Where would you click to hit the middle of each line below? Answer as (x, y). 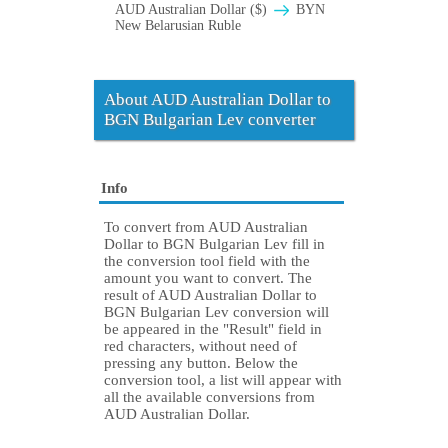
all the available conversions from (209, 397)
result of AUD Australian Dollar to (210, 295)
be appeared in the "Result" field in (213, 329)
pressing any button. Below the (201, 363)
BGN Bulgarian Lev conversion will (216, 312)
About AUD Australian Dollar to (217, 100)
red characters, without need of (200, 346)
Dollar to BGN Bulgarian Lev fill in (214, 244)
